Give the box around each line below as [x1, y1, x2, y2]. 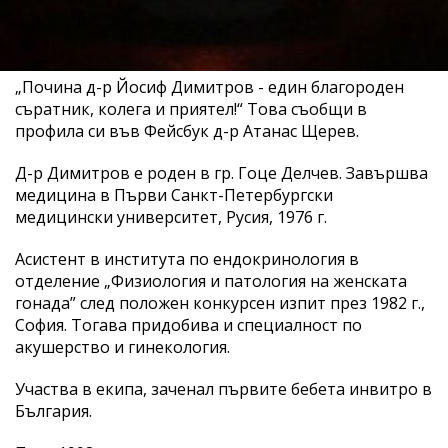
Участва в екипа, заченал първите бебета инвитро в [15, 377, 432, 400]
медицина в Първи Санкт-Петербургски [15, 183, 333, 206]
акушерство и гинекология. [15, 335, 230, 358]
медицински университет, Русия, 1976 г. [15, 205, 327, 228]
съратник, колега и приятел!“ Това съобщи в [15, 97, 367, 120]
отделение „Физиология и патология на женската [15, 269, 407, 292]
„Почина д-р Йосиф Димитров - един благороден [15, 75, 404, 98]
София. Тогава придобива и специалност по [15, 313, 362, 336]
